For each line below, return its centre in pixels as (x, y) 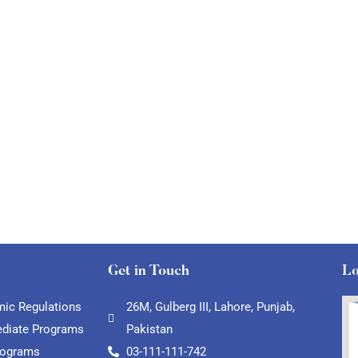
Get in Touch (149, 272)
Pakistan (149, 330)
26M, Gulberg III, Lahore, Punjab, (210, 307)
